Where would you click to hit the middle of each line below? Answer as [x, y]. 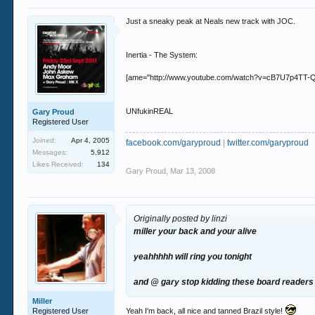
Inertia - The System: [162, 55]
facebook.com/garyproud [174, 143]
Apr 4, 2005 [91, 140]
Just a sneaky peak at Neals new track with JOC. [211, 21]
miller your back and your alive [195, 231]
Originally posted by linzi [181, 219]
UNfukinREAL [150, 111]
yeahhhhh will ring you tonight [193, 257]
